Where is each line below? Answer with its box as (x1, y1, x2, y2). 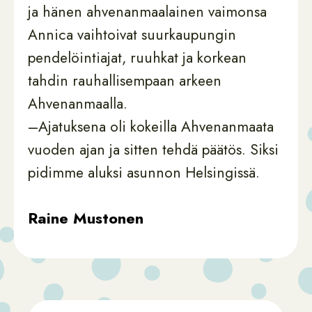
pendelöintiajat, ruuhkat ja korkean (28, 47, 247, 68)
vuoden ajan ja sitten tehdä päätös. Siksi (28, 139, 279, 160)
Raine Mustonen (28, 207, 143, 229)
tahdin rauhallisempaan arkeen (28, 70, 221, 91)
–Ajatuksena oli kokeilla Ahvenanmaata (28, 116, 274, 137)
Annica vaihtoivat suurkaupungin (28, 24, 236, 45)
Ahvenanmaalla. (28, 93, 132, 114)
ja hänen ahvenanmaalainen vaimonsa (28, 1, 267, 22)
